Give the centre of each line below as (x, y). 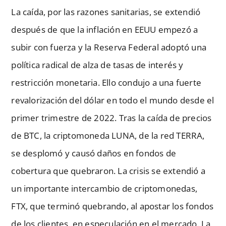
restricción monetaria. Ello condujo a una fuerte (106, 82)
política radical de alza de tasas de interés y (97, 65)
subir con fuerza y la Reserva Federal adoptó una (109, 47)
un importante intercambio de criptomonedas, (104, 188)
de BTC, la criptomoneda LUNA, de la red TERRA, (108, 135)
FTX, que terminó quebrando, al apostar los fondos (112, 206)
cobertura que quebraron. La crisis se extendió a (108, 171)
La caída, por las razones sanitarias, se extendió (106, 12)
